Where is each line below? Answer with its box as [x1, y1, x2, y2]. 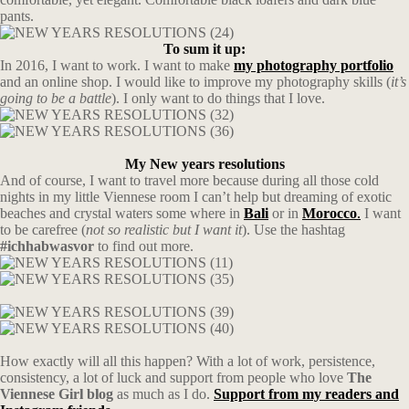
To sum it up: [163, 41, 246, 57]
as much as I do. [113, 386, 214, 402]
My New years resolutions [124, 156, 285, 172]
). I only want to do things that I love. [111, 90, 325, 106]
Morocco [302, 205, 357, 221]
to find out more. [94, 238, 194, 254]
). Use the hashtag [242, 222, 345, 237]
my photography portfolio [234, 58, 393, 73]
